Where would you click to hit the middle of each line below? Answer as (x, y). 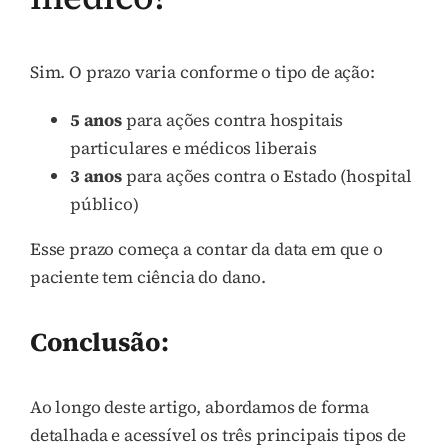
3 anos (96, 176)
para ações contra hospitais (232, 120)
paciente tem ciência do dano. (148, 277)
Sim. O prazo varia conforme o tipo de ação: (202, 72)
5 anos (96, 120)
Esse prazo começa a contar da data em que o (206, 249)
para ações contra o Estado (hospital (266, 176)
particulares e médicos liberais (193, 148)
